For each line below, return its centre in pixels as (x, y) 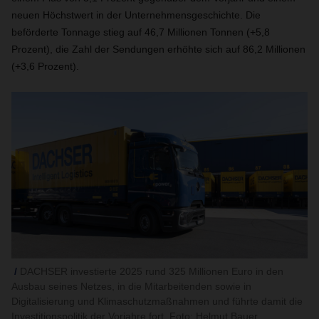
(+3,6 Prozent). (45, 66)
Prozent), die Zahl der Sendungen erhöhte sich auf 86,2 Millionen (158, 49)
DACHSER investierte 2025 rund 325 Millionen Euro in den (152, 271)
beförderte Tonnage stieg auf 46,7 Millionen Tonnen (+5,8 (141, 32)
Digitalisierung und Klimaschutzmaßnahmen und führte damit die (157, 301)
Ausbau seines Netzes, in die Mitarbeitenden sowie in (131, 286)
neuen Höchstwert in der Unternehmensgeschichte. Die (136, 15)
